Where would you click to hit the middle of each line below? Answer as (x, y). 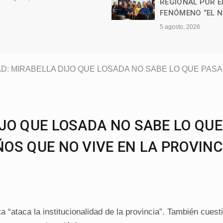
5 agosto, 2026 (25, 27)
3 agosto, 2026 (180, 5)
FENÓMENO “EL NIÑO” (45, 13)
